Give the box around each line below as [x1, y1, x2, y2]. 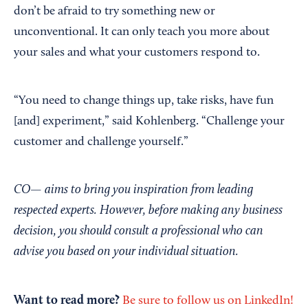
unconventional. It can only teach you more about [14, 26, 269, 39]
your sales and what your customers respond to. [14, 47, 260, 60]
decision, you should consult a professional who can [14, 225, 263, 239]
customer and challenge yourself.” [14, 136, 188, 149]
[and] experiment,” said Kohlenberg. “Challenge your [14, 115, 285, 129]
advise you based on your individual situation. [14, 245, 239, 259]
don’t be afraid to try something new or [14, 5, 215, 19]
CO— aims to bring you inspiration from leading [14, 184, 253, 197]
